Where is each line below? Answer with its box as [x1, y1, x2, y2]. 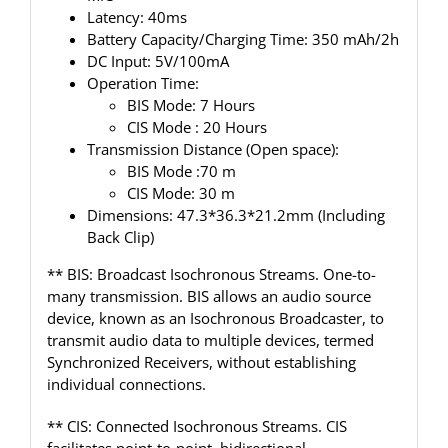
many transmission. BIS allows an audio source [46, 286, 371, 307]
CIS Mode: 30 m [126, 183, 239, 204]
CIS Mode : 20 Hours [126, 117, 267, 138]
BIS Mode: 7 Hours [126, 95, 255, 116]
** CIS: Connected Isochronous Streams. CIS [46, 416, 347, 437]
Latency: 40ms [86, 7, 187, 28]
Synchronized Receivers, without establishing [46, 352, 356, 373]
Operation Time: [86, 73, 203, 94]
